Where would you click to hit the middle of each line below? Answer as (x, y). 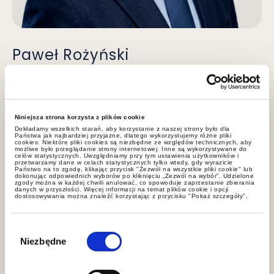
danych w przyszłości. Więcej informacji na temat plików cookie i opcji (121, 190)
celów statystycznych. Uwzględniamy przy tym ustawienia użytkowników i (127, 156)
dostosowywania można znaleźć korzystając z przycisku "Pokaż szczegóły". (131, 196)
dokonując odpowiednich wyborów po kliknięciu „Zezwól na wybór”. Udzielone (134, 176)
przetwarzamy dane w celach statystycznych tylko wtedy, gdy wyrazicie (124, 163)
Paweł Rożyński (71, 55)
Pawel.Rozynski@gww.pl (83, 90)
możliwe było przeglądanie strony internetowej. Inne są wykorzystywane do (131, 149)
